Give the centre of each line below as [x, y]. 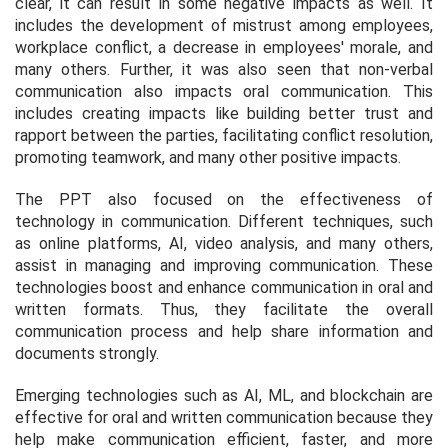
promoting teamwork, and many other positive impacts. [208, 157]
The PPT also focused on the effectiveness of [224, 199]
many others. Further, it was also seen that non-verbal [224, 69]
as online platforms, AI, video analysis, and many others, [224, 243]
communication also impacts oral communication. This [224, 91]
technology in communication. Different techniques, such [224, 221]
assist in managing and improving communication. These [224, 265]
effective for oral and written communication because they [224, 417]
